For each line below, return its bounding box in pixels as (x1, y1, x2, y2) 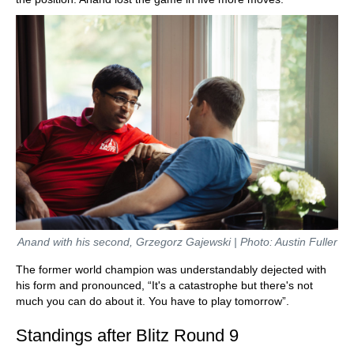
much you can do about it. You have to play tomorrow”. (16, 295, 289, 308)
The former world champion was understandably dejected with (16, 263, 326, 277)
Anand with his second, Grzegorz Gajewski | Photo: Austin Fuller (17, 235, 337, 249)
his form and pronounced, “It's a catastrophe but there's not (16, 279, 313, 292)
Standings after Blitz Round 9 (16, 326, 239, 346)
